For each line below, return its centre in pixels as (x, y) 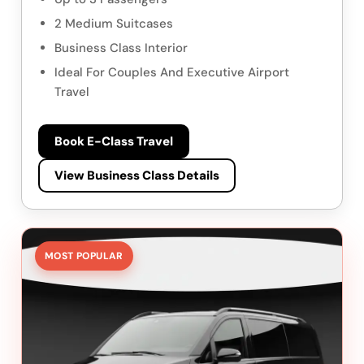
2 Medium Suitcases (114, 24)
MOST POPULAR (84, 256)
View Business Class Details (137, 176)
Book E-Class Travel (114, 142)
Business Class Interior (121, 48)
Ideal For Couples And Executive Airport (172, 73)
